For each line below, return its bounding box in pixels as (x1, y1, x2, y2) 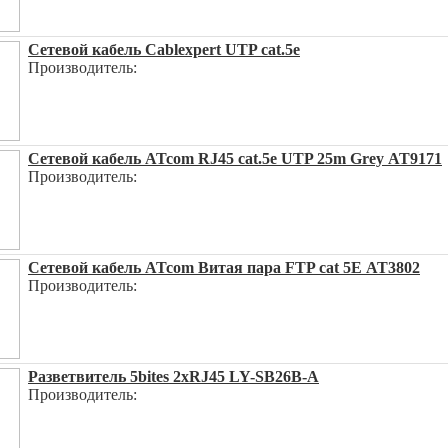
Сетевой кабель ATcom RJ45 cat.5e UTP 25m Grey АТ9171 (28, 150, 442, 167)
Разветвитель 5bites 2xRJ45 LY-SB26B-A (28, 368, 319, 385)
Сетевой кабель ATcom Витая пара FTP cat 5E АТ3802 (28, 259, 420, 276)
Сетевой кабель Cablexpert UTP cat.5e (28, 41, 300, 58)
